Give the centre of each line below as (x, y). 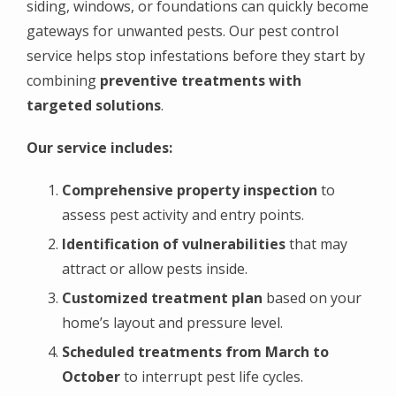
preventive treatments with (201, 80)
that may (316, 244)
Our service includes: (99, 147)
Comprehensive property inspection (190, 190)
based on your (312, 297)
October (91, 376)
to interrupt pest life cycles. (212, 376)
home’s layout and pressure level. (172, 322)
